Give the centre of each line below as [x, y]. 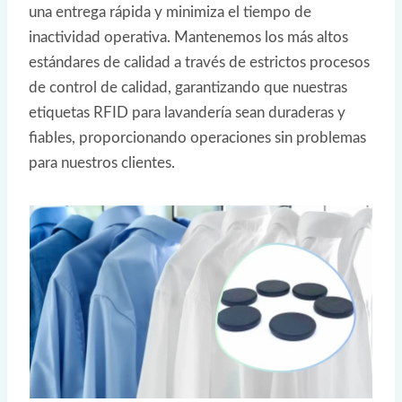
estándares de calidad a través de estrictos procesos [199, 63]
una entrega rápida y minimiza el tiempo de [170, 13]
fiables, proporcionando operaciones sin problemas [197, 138]
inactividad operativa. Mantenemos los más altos [188, 38]
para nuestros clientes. [102, 163]
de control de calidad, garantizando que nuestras [188, 88]
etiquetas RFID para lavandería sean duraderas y [187, 113]
